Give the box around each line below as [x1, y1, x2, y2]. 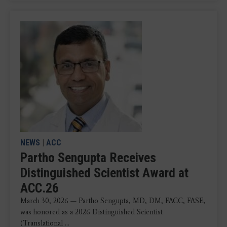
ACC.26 [20, 180, 59, 196]
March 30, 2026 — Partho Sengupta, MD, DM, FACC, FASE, [20, 197, 206, 206]
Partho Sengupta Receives [20, 150, 156, 166]
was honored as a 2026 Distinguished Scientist [20, 208, 163, 217]
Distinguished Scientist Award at [20, 165, 188, 181]
